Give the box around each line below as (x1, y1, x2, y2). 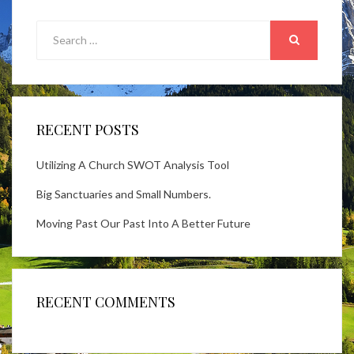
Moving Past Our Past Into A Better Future (36, 216, 250, 230)
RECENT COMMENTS (36, 292, 175, 311)
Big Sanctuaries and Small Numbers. (36, 186, 211, 201)
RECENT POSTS (36, 119, 139, 139)
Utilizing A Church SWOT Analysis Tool (36, 157, 229, 171)
